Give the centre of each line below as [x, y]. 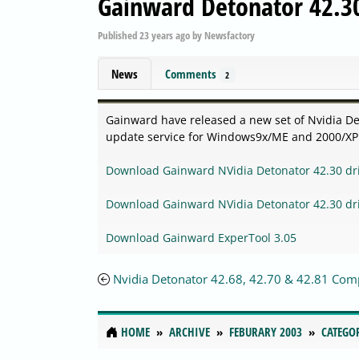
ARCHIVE [190, 332]
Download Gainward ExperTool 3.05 [201, 238]
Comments [192, 73]
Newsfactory [230, 35]
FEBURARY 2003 [266, 332]
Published [119, 35]
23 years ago [165, 35]
